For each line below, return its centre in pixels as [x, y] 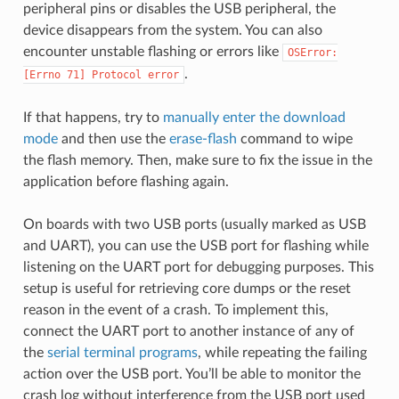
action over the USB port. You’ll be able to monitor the [191, 374]
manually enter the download [254, 117]
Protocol [116, 74]
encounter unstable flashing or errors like [152, 51]
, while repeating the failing [282, 352]
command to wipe [294, 138]
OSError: [312, 52]
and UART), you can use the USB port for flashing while [195, 245]
